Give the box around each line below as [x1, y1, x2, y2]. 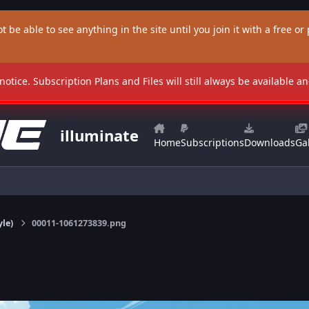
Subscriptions [180, 136, 244, 150]
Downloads [243, 136, 295, 150]
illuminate [59, 125, 139, 146]
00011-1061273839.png [31, 217, 126, 230]
